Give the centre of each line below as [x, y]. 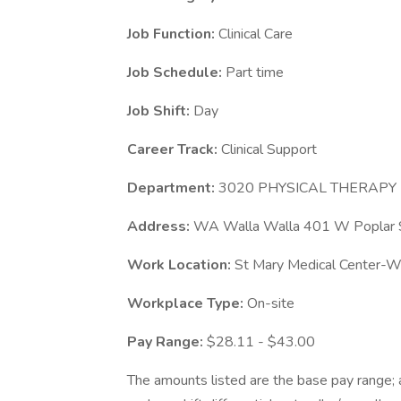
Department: [173, 188]
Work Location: [181, 265]
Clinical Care [256, 34]
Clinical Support [269, 149]
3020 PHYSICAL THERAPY [307, 188]
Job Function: [173, 34]
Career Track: [174, 149]
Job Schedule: [176, 73]
